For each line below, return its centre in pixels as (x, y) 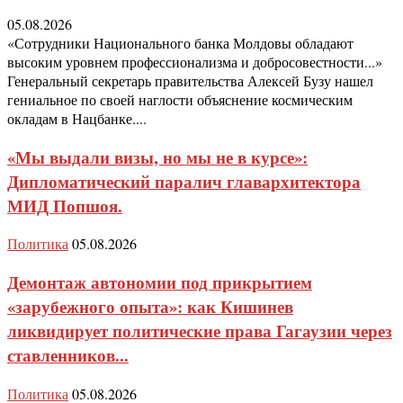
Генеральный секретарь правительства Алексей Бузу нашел (190, 80)
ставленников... (68, 355)
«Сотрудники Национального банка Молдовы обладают (180, 42)
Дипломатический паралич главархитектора (184, 181)
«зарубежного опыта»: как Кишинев (150, 306)
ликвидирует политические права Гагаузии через (200, 331)
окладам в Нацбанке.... (77, 118)
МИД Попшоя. (65, 205)
